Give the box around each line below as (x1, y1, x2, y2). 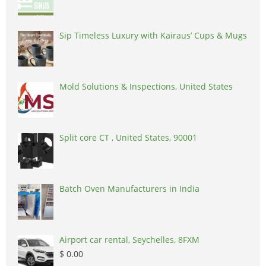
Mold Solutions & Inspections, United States (59, 81, 233, 93)
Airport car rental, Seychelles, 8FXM (59, 234, 199, 246)
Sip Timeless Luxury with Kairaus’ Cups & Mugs (59, 30, 247, 42)
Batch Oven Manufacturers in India (59, 183, 199, 195)
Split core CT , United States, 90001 (59, 132, 197, 144)
